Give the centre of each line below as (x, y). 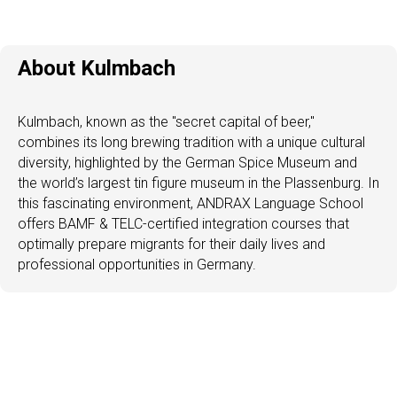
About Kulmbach (97, 68)
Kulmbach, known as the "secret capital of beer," (166, 121)
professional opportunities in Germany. (137, 264)
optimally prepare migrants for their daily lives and (171, 244)
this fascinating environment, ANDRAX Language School (191, 203)
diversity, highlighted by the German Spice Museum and (187, 162)
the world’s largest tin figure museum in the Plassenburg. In (198, 183)
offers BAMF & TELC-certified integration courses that (183, 223)
